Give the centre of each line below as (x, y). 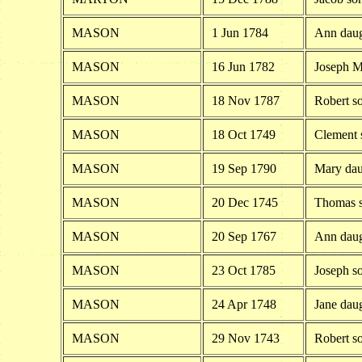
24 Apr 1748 (244, 304)
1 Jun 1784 (240, 32)
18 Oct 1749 (243, 134)
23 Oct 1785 (243, 270)
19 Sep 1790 (244, 168)
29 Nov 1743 (245, 338)
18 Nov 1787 (245, 100)
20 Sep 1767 (244, 236)
